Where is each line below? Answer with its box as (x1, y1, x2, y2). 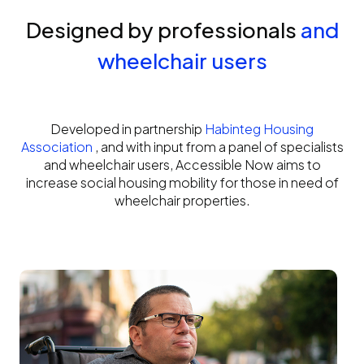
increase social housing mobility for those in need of (25, 174, 339, 192)
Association (20, 138, 95, 156)
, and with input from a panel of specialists (94, 138, 344, 156)
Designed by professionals (25, 16, 297, 44)
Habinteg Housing (205, 120, 314, 138)
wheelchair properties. (114, 192, 250, 210)
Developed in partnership (50, 120, 205, 138)
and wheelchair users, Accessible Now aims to (43, 156, 321, 174)
